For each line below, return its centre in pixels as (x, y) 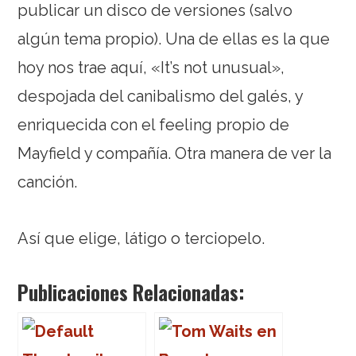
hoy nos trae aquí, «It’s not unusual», (151, 67)
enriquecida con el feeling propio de (154, 124)
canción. (48, 182)
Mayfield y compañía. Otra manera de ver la (175, 153)
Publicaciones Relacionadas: (132, 292)
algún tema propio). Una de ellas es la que (174, 39)
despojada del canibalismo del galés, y (161, 96)
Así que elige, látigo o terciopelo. (141, 238)
